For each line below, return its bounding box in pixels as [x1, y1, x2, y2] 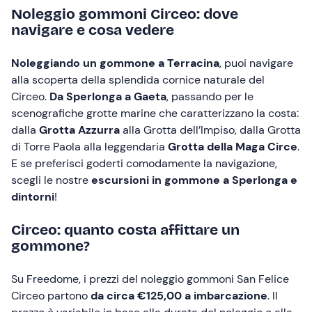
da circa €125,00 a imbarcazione [91, 288, 267, 303]
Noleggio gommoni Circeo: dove [11, 5, 238, 23]
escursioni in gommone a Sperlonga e [91, 173, 297, 187]
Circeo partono [11, 288, 91, 303]
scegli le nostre [11, 173, 91, 187]
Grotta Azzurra [39, 123, 120, 137]
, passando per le [166, 89, 253, 104]
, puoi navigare [219, 56, 293, 70]
